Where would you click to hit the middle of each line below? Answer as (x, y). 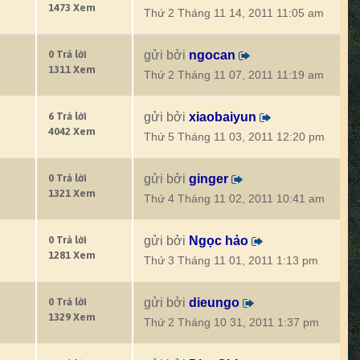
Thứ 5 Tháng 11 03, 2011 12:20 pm (234, 137)
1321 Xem (72, 193)
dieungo (214, 303)
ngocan (212, 55)
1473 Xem (72, 8)
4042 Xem (72, 131)
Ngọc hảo (219, 241)
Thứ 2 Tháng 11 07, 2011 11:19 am (234, 75)
